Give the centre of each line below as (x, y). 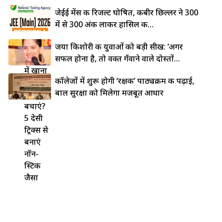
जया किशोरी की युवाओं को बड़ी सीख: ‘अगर (119, 46)
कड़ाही (34, 58)
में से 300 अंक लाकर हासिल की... (105, 24)
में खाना (35, 70)
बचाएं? (35, 106)
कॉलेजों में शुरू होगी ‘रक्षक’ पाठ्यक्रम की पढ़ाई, (125, 81)
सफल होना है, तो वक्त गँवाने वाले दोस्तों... (118, 58)
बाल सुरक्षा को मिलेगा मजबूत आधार (110, 92)
